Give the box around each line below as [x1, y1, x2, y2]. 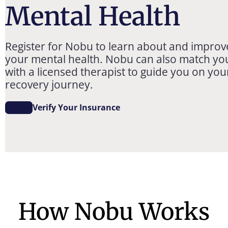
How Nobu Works [18, 197, 210, 226]
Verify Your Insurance [33, 101, 120, 113]
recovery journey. [5, 77, 93, 92]
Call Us [5, 101, 33, 113]
